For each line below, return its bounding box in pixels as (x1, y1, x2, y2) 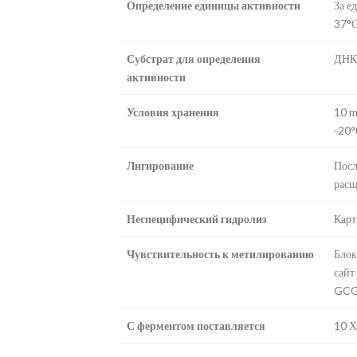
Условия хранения (127, 104, 219, 119)
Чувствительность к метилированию (127, 246, 314, 261)
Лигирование (127, 158, 194, 172)
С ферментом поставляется (127, 318, 265, 332)
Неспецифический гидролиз (127, 211, 267, 226)
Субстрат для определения (127, 51, 261, 65)
